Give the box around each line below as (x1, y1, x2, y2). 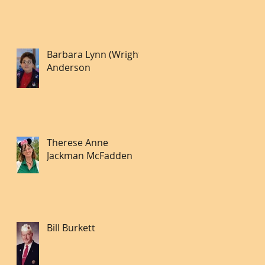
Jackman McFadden (47, 148, 132, 162)
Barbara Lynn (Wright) (47, 47, 145, 61)
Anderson (47, 60, 91, 74)
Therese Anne (47, 135, 108, 149)
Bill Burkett (47, 221, 95, 234)
